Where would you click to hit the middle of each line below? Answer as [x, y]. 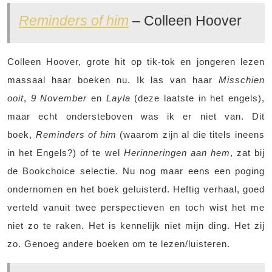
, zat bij [247, 153]
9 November [59, 98]
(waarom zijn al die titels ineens [191, 135]
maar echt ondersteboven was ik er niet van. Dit [136, 117]
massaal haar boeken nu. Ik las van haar [113, 80]
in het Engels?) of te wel [66, 153]
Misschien [242, 80]
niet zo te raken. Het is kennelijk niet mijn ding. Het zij [136, 226]
